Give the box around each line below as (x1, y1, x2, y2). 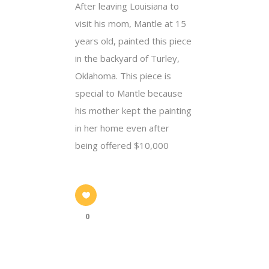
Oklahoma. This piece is (75, 69, 171, 82)
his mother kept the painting (75, 104, 192, 116)
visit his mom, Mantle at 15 (75, 17, 186, 29)
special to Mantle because (75, 86, 183, 99)
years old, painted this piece (75, 34, 192, 47)
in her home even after (75, 121, 169, 134)
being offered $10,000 (75, 139, 169, 151)
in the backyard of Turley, (75, 52, 180, 64)
